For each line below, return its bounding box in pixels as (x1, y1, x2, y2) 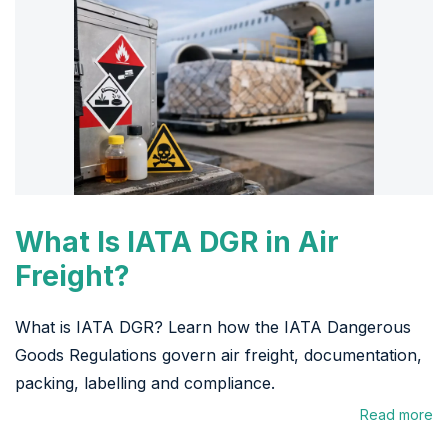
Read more (360, 405, 433, 423)
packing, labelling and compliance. (15, 372, 275, 393)
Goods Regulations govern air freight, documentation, (15, 344, 422, 365)
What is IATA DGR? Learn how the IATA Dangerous (15, 316, 411, 337)
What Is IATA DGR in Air (15, 224, 339, 259)
